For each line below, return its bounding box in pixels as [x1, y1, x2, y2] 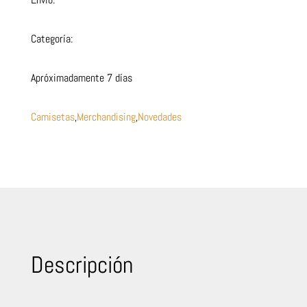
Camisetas [30, 109, 75, 124]
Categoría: [30, 31, 73, 46]
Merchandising [76, 109, 136, 124]
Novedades [137, 109, 182, 124]
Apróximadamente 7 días [30, 70, 132, 85]
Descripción [30, 249, 133, 280]
